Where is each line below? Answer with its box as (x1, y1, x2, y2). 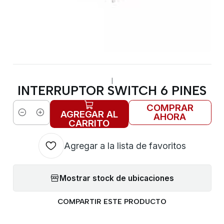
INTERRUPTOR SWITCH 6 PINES (17, 82, 206, 98)
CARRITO (68, 117, 110, 129)
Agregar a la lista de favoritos (63, 140, 186, 151)
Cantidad (12, 113, 45, 123)
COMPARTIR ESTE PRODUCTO (57, 197, 166, 206)
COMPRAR (146, 102, 193, 114)
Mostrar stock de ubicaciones (59, 173, 174, 183)
